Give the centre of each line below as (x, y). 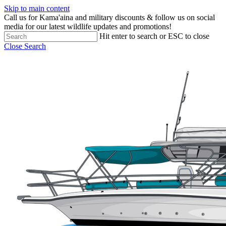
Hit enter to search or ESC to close (154, 36)
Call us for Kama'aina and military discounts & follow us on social (109, 17)
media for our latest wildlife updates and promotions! (88, 26)
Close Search (25, 46)
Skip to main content (37, 8)
